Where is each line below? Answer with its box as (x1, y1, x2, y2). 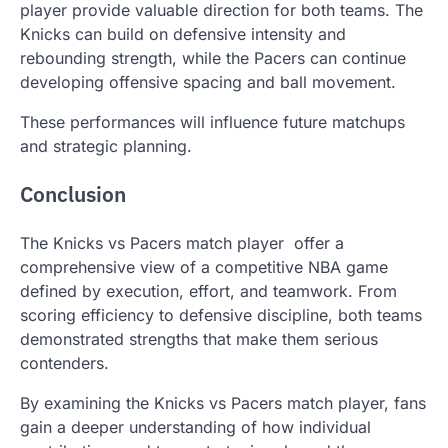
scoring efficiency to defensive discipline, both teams (20, 304, 422, 325)
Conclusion (20, 180, 126, 208)
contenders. (20, 352, 109, 373)
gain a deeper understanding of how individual (20, 416, 371, 437)
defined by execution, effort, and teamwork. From (20, 280, 397, 301)
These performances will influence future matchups (20, 111, 405, 132)
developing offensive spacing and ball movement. (20, 71, 396, 92)
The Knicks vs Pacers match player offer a (20, 232, 344, 253)
